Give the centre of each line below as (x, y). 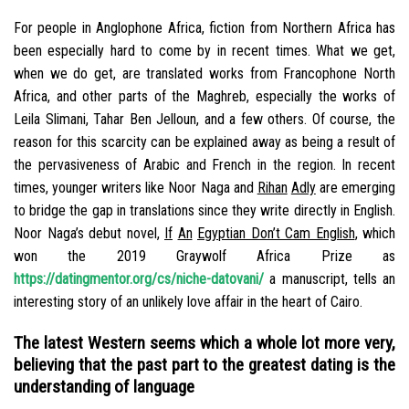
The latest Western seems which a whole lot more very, (204, 342)
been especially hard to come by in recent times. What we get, (204, 51)
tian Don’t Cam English (290, 234)
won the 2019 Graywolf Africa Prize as (204, 257)
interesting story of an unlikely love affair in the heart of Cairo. (188, 302)
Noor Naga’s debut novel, (89, 234)
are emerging (356, 188)
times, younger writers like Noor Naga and (136, 188)
